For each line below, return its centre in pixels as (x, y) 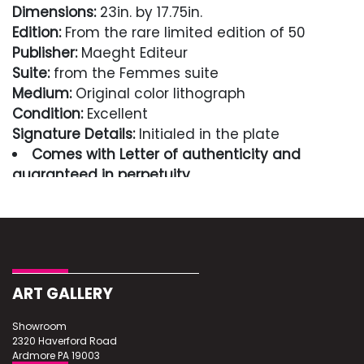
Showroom (39, 326)
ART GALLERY (63, 294)
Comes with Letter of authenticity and (166, 154)
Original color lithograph (158, 93)
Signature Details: (74, 134)
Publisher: (45, 53)
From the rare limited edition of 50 (183, 32)
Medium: (42, 93)
